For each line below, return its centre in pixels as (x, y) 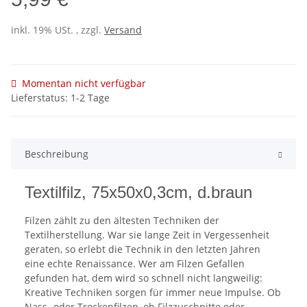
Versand (123, 30)
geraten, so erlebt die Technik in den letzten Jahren (143, 249)
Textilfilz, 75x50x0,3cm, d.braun (138, 193)
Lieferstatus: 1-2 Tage (60, 98)
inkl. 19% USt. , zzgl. (58, 30)
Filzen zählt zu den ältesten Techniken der (122, 221)
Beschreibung (57, 154)
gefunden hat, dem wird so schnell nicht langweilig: (144, 278)
